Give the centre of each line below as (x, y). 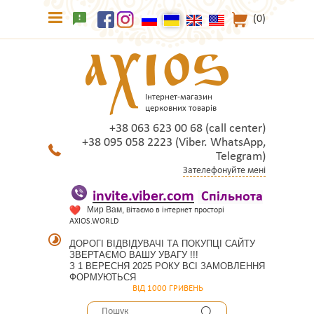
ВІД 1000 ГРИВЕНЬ (136, 288)
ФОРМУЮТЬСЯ (103, 277)
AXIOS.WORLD (94, 221)
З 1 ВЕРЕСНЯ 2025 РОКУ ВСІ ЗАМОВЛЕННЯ (167, 266)
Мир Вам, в (108, 210)
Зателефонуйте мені (224, 171)
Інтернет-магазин (179, 97)
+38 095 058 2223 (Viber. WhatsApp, (174, 143)
